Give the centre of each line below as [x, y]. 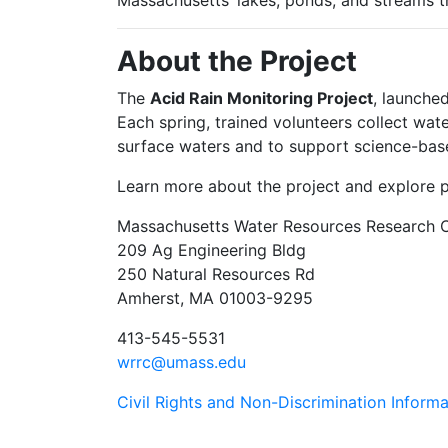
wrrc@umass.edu [181, 362]
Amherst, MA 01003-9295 [215, 298]
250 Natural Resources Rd [216, 274]
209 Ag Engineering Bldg [211, 250]
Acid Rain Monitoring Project [261, 98]
